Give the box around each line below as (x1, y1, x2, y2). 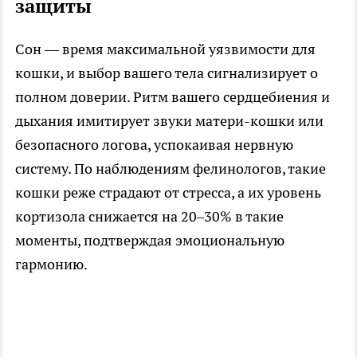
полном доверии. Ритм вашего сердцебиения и (15, 87, 330, 106)
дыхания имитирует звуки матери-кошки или (15, 111, 324, 130)
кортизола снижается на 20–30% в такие (15, 206, 284, 226)
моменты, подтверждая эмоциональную (15, 230, 284, 249)
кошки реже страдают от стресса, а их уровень (15, 182, 321, 202)
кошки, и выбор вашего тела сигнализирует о (15, 63, 318, 82)
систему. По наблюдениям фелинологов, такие (15, 159, 326, 178)
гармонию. (15, 254, 88, 273)
